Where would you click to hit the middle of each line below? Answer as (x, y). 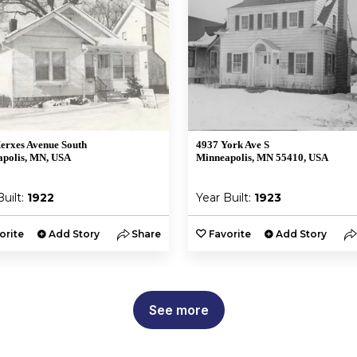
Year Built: (225, 198)
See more (178, 310)
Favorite (230, 234)
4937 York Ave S (233, 145)
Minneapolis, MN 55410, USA (262, 157)
